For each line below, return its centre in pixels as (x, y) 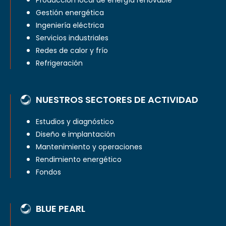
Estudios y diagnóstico (75, 122)
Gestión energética (70, 13)
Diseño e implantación (75, 134)
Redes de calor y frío (72, 51)
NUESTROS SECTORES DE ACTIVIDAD (117, 100)
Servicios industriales (72, 38)
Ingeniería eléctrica (70, 25)
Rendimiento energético (79, 160)
